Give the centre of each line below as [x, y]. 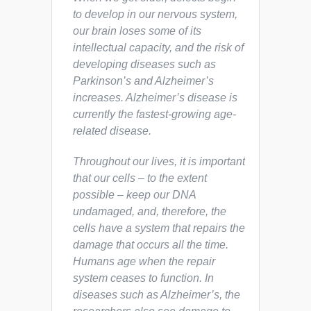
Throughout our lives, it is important [159, 161]
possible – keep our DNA [134, 194]
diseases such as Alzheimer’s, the [157, 294]
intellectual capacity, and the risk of [158, 47]
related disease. [112, 131]
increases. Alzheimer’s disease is [155, 97]
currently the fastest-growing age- [154, 114]
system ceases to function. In [143, 278]
